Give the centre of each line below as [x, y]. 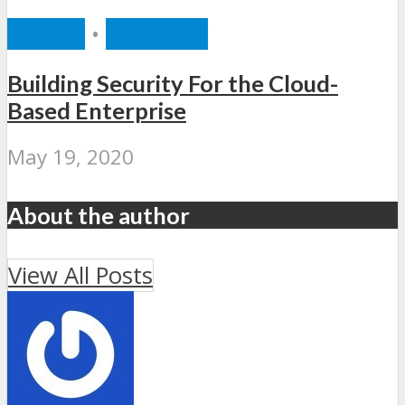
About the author [99, 215]
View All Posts [80, 275]
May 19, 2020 [71, 156]
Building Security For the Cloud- [173, 83]
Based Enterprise [97, 110]
